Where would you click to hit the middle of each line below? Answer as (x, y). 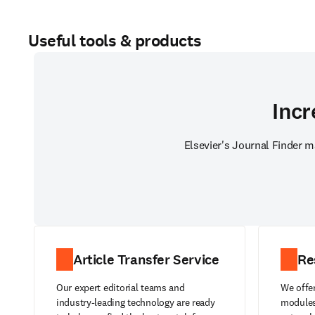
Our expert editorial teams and (121, 288)
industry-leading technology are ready (136, 302)
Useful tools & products (115, 41)
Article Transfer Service (146, 259)
